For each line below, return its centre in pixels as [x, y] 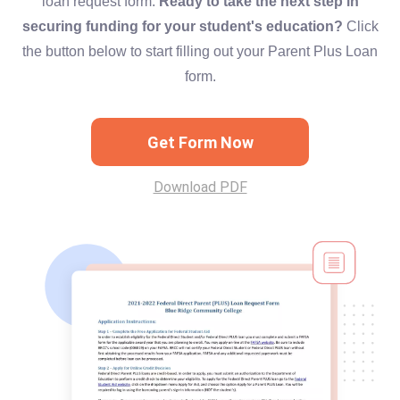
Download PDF [200, 187]
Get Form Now [200, 142]
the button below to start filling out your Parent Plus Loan [200, 51]
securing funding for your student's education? [182, 26]
